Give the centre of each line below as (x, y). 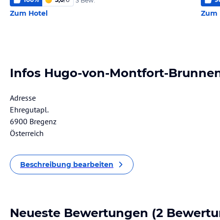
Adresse (23, 98)
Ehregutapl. (29, 110)
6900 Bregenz (33, 121)
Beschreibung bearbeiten (67, 165)
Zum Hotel (29, 13)
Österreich (27, 133)
